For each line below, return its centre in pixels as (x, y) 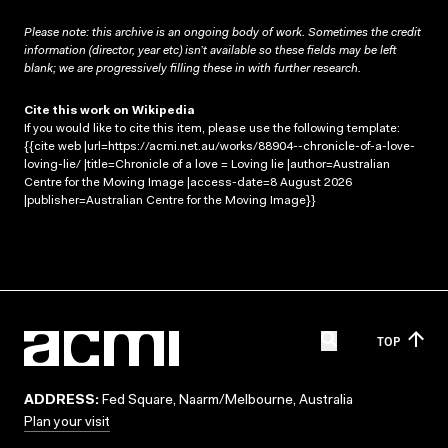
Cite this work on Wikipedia (109, 110)
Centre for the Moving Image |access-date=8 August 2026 (188, 182)
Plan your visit (67, 423)
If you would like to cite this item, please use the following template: (212, 128)
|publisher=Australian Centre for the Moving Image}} (170, 200)
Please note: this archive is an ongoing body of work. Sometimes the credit (222, 32)
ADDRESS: (61, 401)
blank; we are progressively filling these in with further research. (192, 68)
